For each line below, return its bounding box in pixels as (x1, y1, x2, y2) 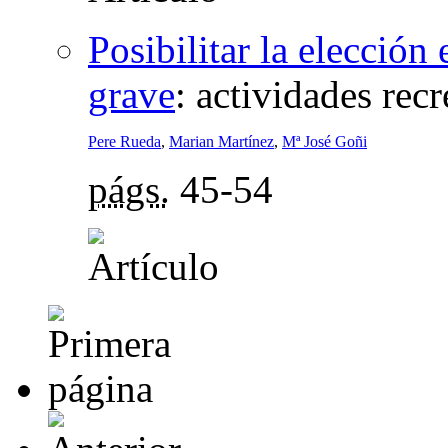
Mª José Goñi (282, 132, 367, 150)
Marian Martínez (169, 132, 274, 150)
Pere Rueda (88, 132, 161, 150)
